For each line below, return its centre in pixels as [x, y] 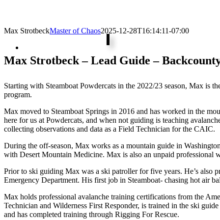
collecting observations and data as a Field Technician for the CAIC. [110, 129]
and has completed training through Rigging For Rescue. [92, 214]
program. [18, 94]
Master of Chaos [75, 31]
